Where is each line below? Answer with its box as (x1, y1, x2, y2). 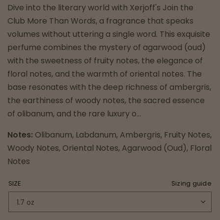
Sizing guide (171, 179, 212, 188)
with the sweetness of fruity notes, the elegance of (7, 55, 203, 66)
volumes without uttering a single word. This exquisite (7, 28, 211, 40)
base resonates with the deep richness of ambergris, (7, 82, 212, 93)
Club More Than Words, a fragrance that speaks (7, 15, 194, 27)
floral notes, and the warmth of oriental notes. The (7, 68, 202, 80)
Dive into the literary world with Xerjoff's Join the (7, 2, 194, 13)
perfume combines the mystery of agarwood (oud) (7, 42, 206, 53)
